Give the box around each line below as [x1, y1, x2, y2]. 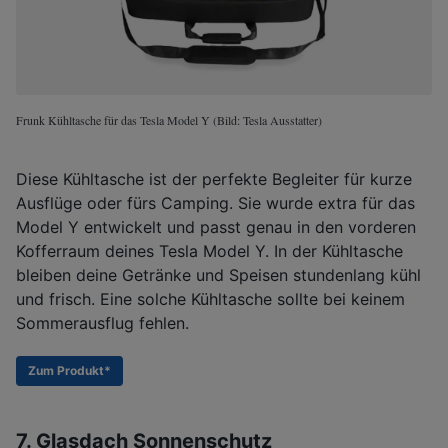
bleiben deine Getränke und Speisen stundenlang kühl [16, 264, 421, 285]
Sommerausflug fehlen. [16, 312, 189, 333]
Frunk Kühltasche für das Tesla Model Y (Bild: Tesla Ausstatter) [16, 111, 322, 128]
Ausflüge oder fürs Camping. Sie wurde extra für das [16, 192, 415, 213]
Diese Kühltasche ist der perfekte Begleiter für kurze [16, 168, 412, 189]
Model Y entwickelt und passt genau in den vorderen [16, 216, 416, 237]
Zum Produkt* [28, 362, 111, 378]
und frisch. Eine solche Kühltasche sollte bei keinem [16, 288, 405, 309]
